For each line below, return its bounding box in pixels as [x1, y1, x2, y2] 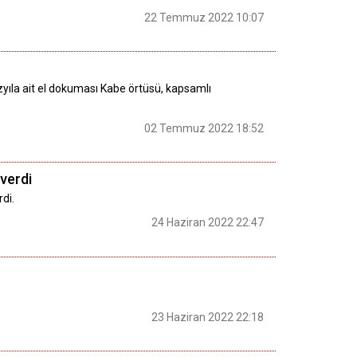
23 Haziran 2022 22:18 [151, 311, 264, 324]
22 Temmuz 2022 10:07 [144, 11, 264, 25]
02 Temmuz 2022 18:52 [144, 121, 264, 135]
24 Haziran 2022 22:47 [151, 216, 264, 229]
